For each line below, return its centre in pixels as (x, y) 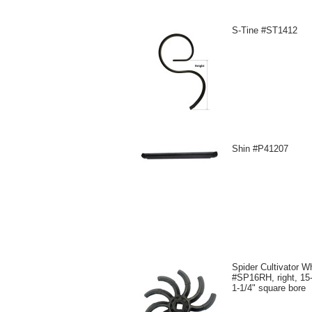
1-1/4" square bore (269, 288)
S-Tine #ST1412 (265, 30)
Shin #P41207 (260, 149)
